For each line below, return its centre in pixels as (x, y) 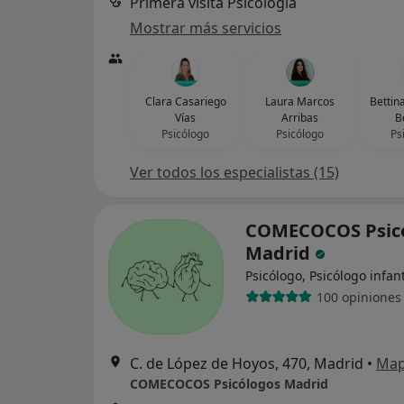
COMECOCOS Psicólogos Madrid (229, 384)
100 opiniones (358, 297)
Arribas (300, 118)
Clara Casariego (185, 101)
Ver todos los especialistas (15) (234, 172)
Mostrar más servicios (206, 28)
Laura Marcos (300, 101)
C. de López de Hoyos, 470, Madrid (247, 363)
